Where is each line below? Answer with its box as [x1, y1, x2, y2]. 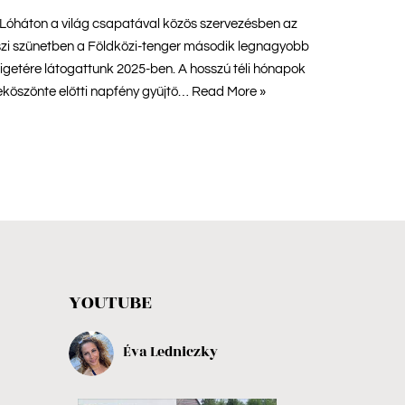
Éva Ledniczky [123, 342, 218, 363]
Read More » [192, 84, 266, 99]
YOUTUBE [69, 288, 152, 316]
